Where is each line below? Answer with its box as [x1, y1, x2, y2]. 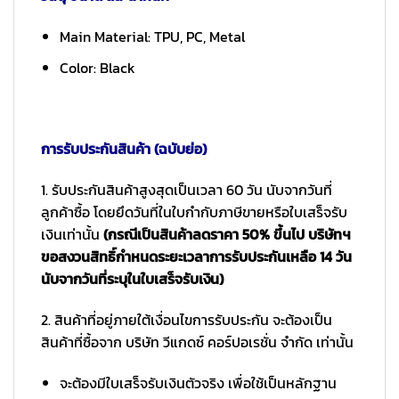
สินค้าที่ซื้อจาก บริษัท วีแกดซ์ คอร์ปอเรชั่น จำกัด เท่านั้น [41, 330, 354, 353]
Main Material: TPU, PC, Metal [59, 26, 245, 48]
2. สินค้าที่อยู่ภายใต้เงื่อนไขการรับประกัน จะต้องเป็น [41, 308, 332, 330]
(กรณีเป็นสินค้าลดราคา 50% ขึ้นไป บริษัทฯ [103, 224, 351, 246]
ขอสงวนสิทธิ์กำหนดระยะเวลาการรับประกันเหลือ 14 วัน [41, 246, 352, 268]
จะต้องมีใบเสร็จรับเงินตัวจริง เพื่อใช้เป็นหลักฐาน [59, 371, 337, 394]
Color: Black [59, 56, 135, 78]
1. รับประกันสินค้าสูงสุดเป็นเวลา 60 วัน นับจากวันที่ [41, 179, 332, 201]
